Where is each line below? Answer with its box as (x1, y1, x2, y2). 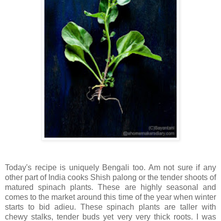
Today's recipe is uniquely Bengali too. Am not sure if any (5, 163, 216, 172)
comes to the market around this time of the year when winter (5, 193, 216, 202)
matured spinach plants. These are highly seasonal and (5, 183, 216, 192)
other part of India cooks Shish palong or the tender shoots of (5, 173, 216, 182)
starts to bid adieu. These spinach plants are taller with (5, 203, 216, 212)
